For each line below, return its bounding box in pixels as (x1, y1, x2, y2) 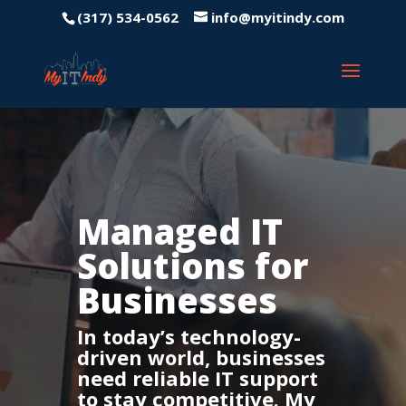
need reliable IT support (76, 364, 318, 391)
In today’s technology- (76, 323, 301, 350)
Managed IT (76, 208, 283, 255)
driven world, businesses (76, 343, 325, 371)
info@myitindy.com (210, 8, 344, 27)
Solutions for (76, 242, 308, 289)
